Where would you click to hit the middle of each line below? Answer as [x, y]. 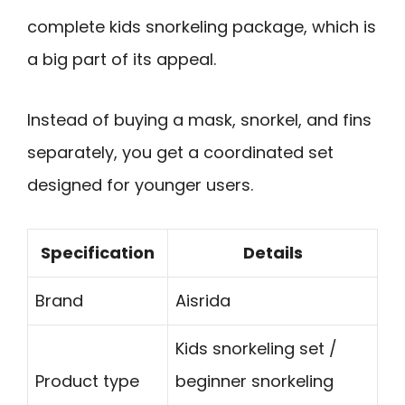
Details [273, 253]
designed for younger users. [140, 184]
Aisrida [203, 301]
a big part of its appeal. [122, 60]
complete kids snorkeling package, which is [202, 27]
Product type [87, 381]
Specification [98, 253]
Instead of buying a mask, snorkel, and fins [199, 119]
